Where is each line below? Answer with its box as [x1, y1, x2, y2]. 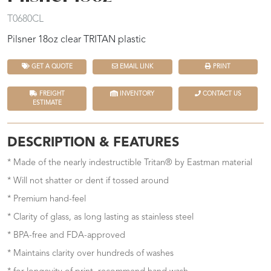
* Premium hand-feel [7, 195, 86, 204]
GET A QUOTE [29, 64, 73, 70]
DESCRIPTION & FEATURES [7, 137, 179, 150]
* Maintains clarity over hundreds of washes [7, 249, 174, 259]
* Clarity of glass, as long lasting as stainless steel [7, 213, 194, 223]
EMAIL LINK [117, 64, 153, 70]
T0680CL [7, 15, 44, 25]
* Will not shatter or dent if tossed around [7, 177, 169, 186]
